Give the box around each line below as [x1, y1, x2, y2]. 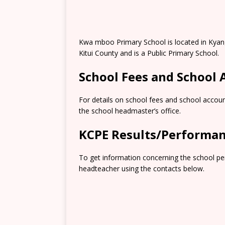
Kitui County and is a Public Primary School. [79, 48, 219, 58]
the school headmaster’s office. [79, 106, 181, 116]
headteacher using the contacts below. [79, 164, 204, 173]
